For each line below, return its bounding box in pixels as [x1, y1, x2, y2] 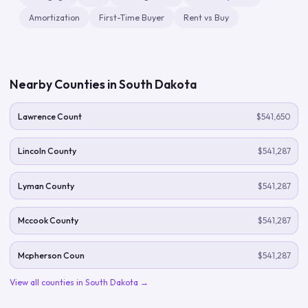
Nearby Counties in [10, 76, 119, 92]
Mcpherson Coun [17, 250, 85, 261]
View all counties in [10, 276, 85, 287]
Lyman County [17, 180, 74, 191]
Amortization [29, 12, 80, 23]
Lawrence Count [17, 111, 82, 122]
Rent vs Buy [184, 12, 229, 23]
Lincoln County [17, 146, 76, 156]
